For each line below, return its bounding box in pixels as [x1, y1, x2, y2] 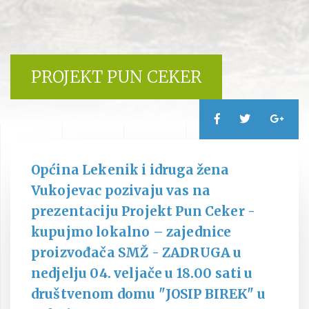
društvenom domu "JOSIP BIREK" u [31, 286, 266, 302]
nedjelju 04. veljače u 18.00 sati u [31, 265, 253, 281]
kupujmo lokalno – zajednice [31, 223, 232, 240]
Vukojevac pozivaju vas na [31, 182, 211, 199]
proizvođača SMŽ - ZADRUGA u [31, 244, 242, 261]
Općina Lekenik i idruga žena [31, 161, 230, 178]
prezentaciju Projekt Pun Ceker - [31, 203, 256, 219]
